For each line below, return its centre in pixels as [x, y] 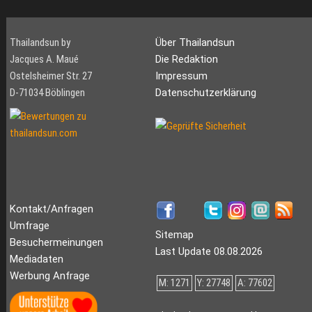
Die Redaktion [186, 60]
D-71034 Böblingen [47, 93]
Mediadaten [36, 259]
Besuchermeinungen [56, 243]
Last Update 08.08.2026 [209, 252]
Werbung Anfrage [49, 276]
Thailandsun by [40, 43]
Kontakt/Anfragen [51, 209]
